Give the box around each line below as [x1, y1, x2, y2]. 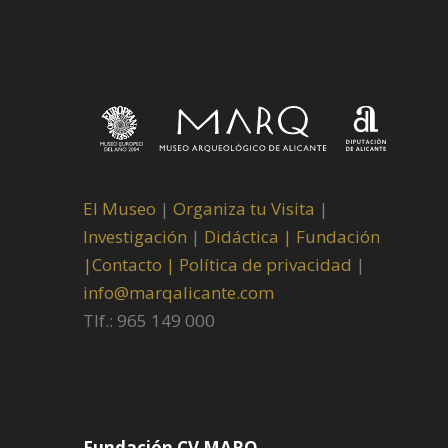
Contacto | [92, 252, 175, 276]
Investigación [83, 224, 187, 248]
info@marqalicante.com [83, 280, 274, 304]
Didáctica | [204, 224, 296, 248]
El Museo [83, 196, 156, 220]
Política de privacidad [179, 252, 356, 276]
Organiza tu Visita [173, 196, 315, 220]
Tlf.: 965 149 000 [83, 308, 215, 332]
